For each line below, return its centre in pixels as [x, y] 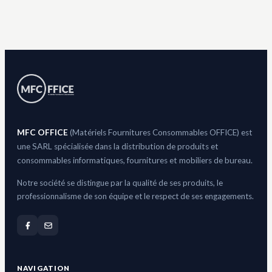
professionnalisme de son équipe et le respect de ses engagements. [135, 196]
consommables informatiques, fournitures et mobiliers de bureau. [135, 161]
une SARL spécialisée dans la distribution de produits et [118, 147]
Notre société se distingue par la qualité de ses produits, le [120, 183]
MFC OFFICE [42, 133]
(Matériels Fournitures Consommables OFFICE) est [160, 133]
